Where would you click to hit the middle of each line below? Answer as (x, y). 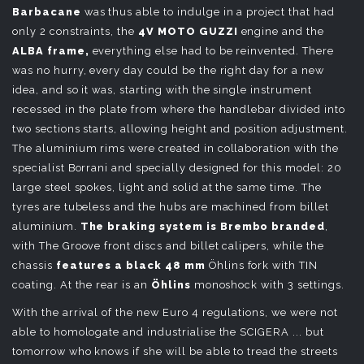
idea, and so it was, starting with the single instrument (162, 90)
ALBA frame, (51, 51)
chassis (32, 265)
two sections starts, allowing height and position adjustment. (180, 129)
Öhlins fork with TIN (263, 265)
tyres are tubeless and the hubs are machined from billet (171, 207)
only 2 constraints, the (76, 31)
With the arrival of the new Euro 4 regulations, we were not (175, 312)
